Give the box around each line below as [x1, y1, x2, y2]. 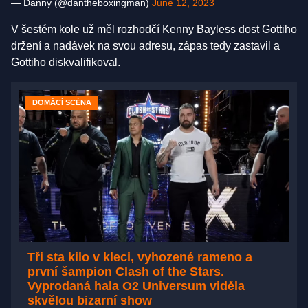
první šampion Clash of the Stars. [27, 264, 224, 278]
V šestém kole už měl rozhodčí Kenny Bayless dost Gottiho [11, 23, 297, 36]
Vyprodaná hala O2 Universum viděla [27, 278, 245, 293]
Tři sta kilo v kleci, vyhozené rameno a [27, 250, 252, 264]
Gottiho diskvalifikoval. [11, 56, 120, 69]
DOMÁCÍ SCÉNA [32, 98, 91, 107]
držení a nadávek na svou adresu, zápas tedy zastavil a [11, 40, 280, 52]
